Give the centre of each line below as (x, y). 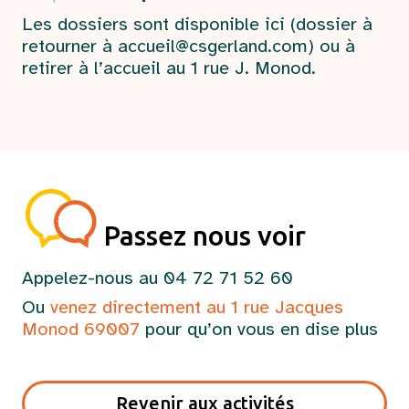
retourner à (70, 46)
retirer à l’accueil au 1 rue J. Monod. (169, 68)
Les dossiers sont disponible (143, 24)
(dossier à (329, 24)
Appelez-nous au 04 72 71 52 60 (157, 278)
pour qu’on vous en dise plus (259, 329)
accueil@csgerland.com (213, 46)
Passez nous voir (205, 235)
